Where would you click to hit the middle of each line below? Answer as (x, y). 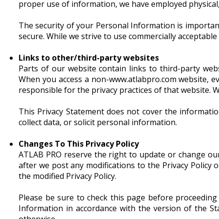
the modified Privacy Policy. (67, 176)
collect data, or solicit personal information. (98, 122)
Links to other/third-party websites (89, 57)
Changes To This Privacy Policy (79, 143)
